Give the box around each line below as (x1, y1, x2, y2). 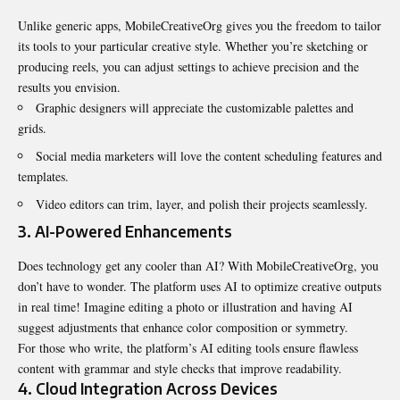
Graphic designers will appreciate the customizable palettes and (36, 99, 354, 117)
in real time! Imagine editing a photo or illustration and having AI (18, 297, 353, 315)
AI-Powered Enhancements (35, 221, 232, 242)
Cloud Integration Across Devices (36, 378, 278, 398)
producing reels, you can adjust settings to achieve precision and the (18, 58, 359, 76)
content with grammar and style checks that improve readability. (18, 359, 342, 377)
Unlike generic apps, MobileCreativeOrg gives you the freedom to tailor (18, 17, 381, 35)
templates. (18, 168, 69, 186)
